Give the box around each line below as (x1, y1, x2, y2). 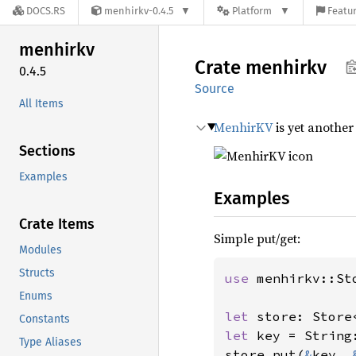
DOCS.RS (26, 5, 65, 17)
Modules (19, 242, 62, 257)
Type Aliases (19, 335, 82, 349)
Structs (19, 265, 55, 280)
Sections (19, 141, 75, 160)
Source (195, 81, 234, 96)
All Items (19, 96, 64, 110)
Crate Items (19, 215, 95, 233)
